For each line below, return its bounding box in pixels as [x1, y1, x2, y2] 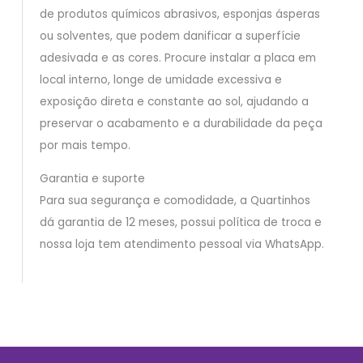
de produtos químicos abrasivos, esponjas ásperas [39, 6, 320, 23]
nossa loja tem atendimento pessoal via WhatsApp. [39, 237, 324, 253]
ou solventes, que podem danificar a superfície [39, 28, 301, 45]
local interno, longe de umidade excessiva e [39, 72, 282, 88]
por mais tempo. [39, 138, 130, 154]
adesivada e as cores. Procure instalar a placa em [39, 50, 316, 66]
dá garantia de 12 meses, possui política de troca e [39, 215, 322, 231]
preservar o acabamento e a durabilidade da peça [39, 116, 322, 132]
